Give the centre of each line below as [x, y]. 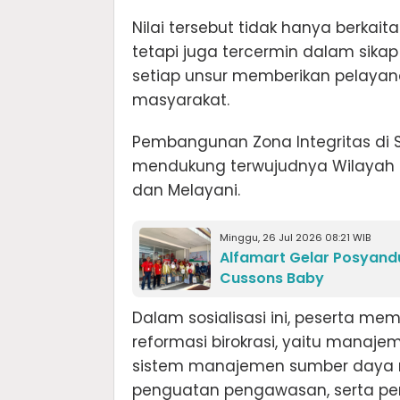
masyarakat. [181, 100]
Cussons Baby [272, 279]
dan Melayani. [186, 191]
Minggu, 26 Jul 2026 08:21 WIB [295, 238]
